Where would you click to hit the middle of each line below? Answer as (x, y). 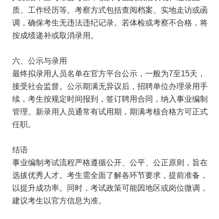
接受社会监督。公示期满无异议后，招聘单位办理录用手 (110, 86)
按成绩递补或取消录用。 (55, 35)
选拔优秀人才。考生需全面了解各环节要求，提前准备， (110, 175)
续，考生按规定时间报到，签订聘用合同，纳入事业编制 (110, 99)
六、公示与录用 (40, 61)
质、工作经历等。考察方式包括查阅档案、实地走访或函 (110, 10)
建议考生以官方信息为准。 (59, 201)
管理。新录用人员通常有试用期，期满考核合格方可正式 (110, 112)
